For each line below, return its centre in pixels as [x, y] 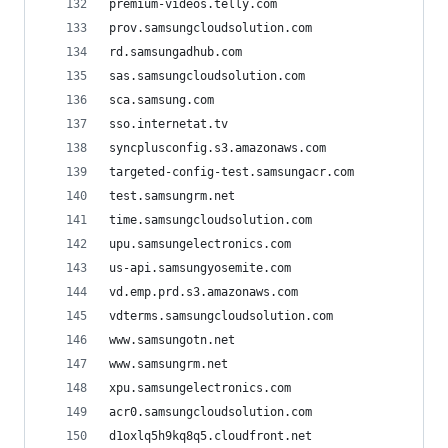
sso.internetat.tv [168, 124]
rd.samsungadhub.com [175, 52]
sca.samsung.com [161, 100]
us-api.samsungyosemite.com [200, 268]
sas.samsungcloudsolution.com [207, 76]
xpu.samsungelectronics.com [200, 388]
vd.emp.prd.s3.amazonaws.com [203, 292]
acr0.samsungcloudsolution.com [210, 412]
